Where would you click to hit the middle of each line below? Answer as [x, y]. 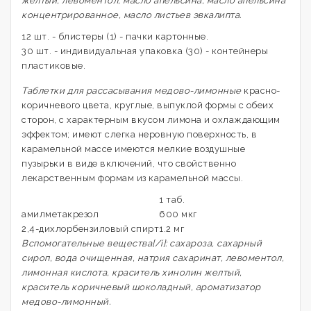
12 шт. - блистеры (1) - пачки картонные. [115, 36]
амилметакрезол [60, 214]
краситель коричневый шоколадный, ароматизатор [141, 287]
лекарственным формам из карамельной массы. [132, 178]
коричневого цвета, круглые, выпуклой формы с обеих [148, 105]
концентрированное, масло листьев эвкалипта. [132, 15]
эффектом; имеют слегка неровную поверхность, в [139, 134]
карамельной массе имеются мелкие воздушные [133, 149]
